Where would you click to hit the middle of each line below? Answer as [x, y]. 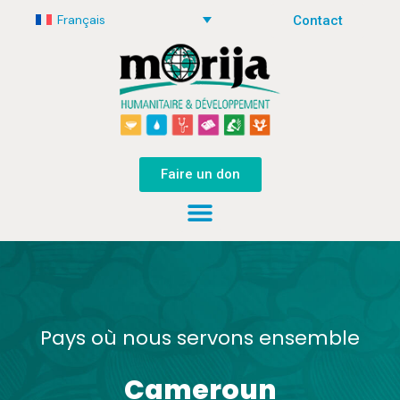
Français [81, 20]
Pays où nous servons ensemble [200, 338]
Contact [318, 21]
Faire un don [200, 175]
